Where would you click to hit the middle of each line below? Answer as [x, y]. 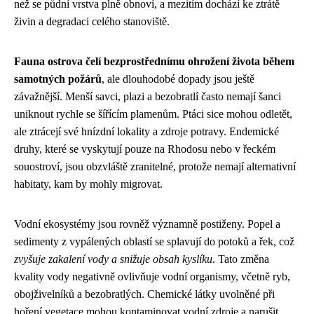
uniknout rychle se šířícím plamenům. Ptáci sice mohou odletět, [153, 114]
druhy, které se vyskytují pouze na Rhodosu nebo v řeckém [145, 149]
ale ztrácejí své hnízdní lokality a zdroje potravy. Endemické [146, 131]
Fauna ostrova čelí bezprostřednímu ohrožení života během [154, 61]
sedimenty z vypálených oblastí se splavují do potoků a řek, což [154, 241]
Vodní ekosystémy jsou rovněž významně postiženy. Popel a [147, 224]
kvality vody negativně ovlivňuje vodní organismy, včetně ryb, [152, 276]
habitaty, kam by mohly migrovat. [88, 184]
